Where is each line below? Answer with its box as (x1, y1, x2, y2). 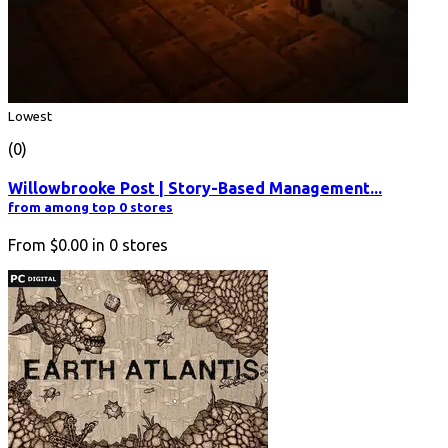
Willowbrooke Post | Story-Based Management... (8, 179, 382, 198)
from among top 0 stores (8, 200, 173, 216)
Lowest (8, 108, 52, 124)
